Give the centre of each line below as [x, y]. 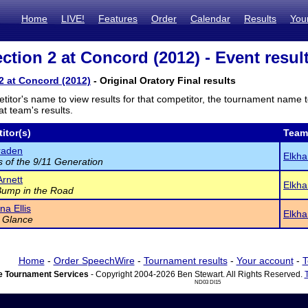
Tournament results [185, 261]
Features [118, 19]
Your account [265, 261]
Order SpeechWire [94, 261]
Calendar [210, 19]
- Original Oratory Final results [163, 80]
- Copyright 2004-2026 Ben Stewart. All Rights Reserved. [196, 274]
